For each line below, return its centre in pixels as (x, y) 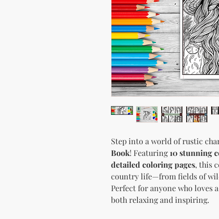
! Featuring (150, 153)
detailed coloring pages (153, 164)
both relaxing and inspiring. (160, 199)
